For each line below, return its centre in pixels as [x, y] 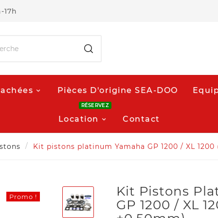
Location [78, 119]
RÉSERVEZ [95, 105]
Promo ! [23, 197]
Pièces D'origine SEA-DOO [118, 90]
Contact [141, 119]
